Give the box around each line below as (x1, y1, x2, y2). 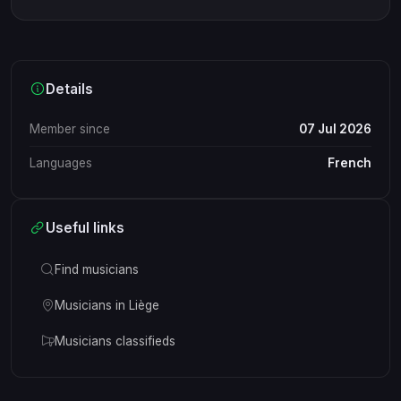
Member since (30, 121, 110, 136)
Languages (30, 155, 92, 170)
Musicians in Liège (55, 297, 159, 312)
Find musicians (55, 261, 139, 277)
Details (46, 80, 93, 98)
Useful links (46, 218, 124, 236)
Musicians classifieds (55, 333, 175, 348)
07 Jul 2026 (299, 121, 371, 136)
